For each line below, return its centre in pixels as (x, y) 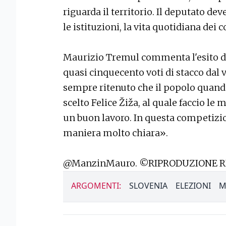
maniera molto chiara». (116, 133)
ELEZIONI (193, 186)
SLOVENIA (148, 186)
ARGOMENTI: (96, 186)
